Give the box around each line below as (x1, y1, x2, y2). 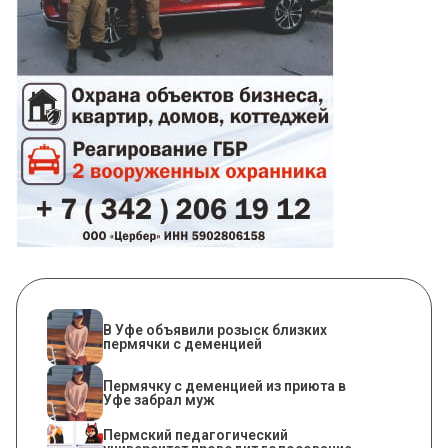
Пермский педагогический (103, 427, 288, 444)
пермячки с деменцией (103, 336, 262, 353)
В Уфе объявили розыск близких (103, 322, 327, 339)
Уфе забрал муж (103, 392, 215, 409)
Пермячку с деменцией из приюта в (103, 378, 346, 395)
